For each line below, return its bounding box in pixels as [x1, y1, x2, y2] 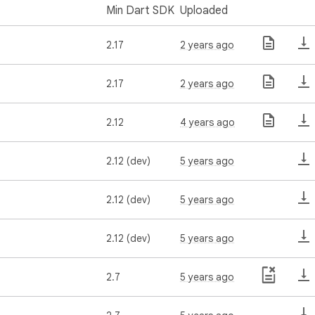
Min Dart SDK [106, 3, 174, 18]
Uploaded [180, 3, 228, 18]
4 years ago [180, 115, 235, 129]
